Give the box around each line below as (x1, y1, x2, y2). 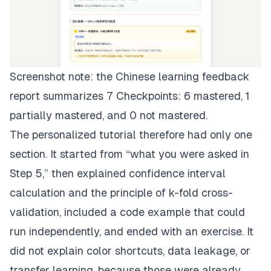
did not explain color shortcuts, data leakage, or (10, 244, 250, 257)
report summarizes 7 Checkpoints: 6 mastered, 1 (10, 89, 250, 102)
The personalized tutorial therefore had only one (10, 128, 252, 141)
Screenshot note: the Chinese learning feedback (10, 70, 249, 83)
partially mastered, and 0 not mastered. (10, 108, 207, 122)
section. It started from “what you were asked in (10, 147, 249, 160)
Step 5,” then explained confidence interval (10, 166, 226, 180)
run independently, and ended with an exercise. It (10, 224, 253, 238)
